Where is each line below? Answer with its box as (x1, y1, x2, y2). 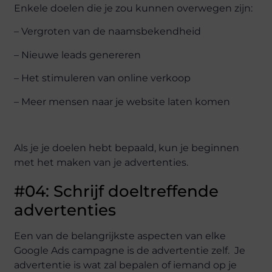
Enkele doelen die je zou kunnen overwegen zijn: (14, 2, 253, 15)
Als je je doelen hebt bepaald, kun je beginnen (14, 142, 240, 154)
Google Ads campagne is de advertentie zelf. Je (14, 245, 246, 257)
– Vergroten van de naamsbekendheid (14, 25, 202, 38)
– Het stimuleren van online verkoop (14, 72, 191, 84)
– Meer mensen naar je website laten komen (14, 95, 231, 107)
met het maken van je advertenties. (14, 157, 189, 169)
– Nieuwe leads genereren (14, 49, 141, 61)
